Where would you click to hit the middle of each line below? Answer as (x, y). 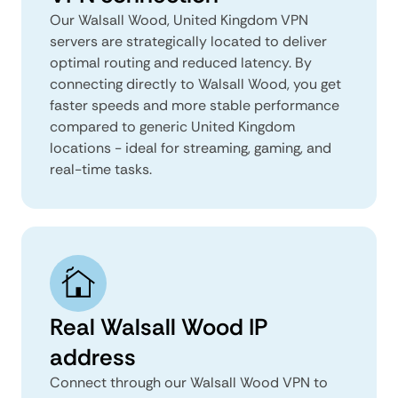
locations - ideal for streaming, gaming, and (191, 147)
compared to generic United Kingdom (172, 126)
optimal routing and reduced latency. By (181, 62)
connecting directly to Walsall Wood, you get (195, 84)
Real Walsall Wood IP (159, 326)
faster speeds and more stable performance (195, 105)
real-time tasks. (101, 169)
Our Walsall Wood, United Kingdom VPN (179, 20)
